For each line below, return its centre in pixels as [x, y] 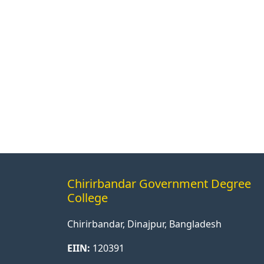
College [88, 198]
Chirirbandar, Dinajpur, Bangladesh [144, 224]
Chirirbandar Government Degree [159, 184]
